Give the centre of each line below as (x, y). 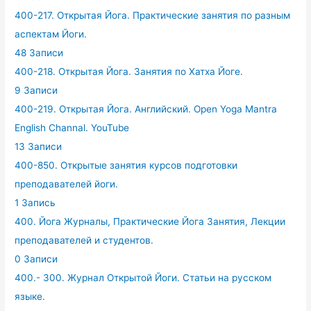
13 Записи (39, 146)
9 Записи (36, 90)
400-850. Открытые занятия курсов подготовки (126, 165)
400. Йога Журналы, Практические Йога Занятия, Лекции (150, 221)
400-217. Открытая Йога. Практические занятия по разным (153, 15)
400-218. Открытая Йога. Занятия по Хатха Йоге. (129, 72)
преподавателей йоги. (67, 184)
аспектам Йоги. (51, 34)
